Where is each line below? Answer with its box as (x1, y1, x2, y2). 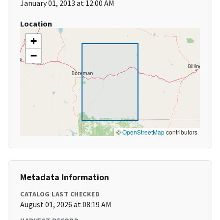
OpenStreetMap (122, 128, 165, 137)
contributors (165, 128, 197, 137)
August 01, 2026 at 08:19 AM (20, 199, 111, 210)
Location (20, 19, 52, 29)
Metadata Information (20, 171, 109, 183)
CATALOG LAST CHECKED (20, 190, 100, 199)
